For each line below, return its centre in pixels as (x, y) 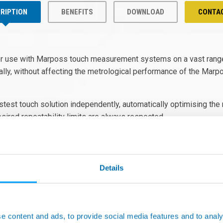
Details (111, 168)
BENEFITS (77, 12)
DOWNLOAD (146, 12)
